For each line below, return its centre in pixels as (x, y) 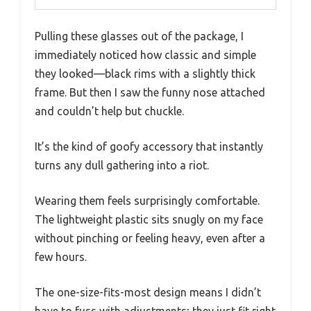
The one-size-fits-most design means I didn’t (148, 293)
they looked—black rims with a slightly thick (145, 74)
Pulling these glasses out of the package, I (139, 36)
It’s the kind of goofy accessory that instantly (149, 147)
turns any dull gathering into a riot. (122, 166)
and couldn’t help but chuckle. (109, 111)
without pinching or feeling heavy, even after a (150, 238)
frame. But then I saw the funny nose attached (150, 93)
